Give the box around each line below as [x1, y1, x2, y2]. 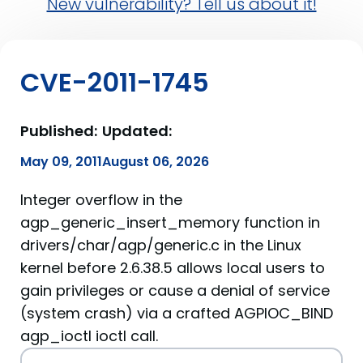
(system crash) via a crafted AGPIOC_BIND [20, 303, 333, 323]
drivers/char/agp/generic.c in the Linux [20, 235, 301, 255]
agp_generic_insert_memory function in [20, 212, 320, 233]
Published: [20, 121, 97, 141]
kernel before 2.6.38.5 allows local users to [20, 258, 325, 278]
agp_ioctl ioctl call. [20, 326, 158, 346]
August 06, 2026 [102, 152, 209, 171]
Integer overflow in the [20, 190, 182, 210]
